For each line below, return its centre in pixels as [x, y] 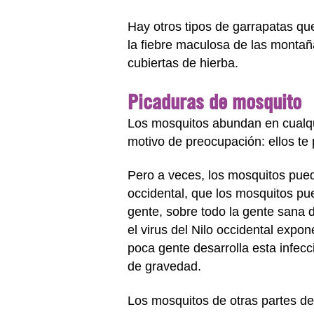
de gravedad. [164, 266]
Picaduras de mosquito [214, 101]
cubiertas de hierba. [183, 63]
